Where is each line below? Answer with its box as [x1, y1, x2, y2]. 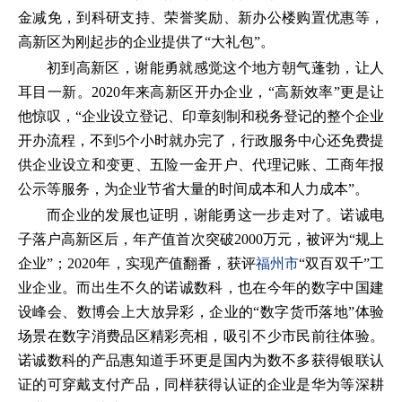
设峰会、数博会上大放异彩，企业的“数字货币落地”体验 [18, 304, 384, 319]
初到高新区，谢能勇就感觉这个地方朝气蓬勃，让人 [47, 60, 384, 75]
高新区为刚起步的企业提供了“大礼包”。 [18, 34, 275, 49]
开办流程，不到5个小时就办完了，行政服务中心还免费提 [18, 133, 384, 148]
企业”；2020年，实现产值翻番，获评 [18, 256, 256, 271]
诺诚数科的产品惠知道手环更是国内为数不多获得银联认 [18, 353, 384, 368]
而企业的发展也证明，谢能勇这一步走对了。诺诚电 [47, 207, 384, 223]
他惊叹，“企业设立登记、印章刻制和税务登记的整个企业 [18, 109, 384, 124]
